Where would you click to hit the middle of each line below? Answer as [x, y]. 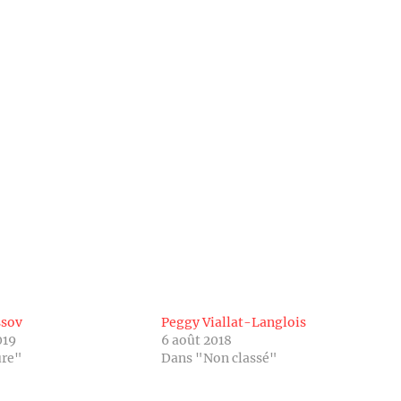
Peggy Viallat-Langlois [233, 322]
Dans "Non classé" [219, 358]
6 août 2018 [196, 340]
